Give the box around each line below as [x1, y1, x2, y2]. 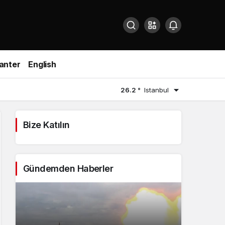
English [28, 59, 56, 69]
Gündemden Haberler [23, 163, 114, 174]
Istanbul [144, 85, 169, 94]
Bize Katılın [23, 120, 70, 130]
